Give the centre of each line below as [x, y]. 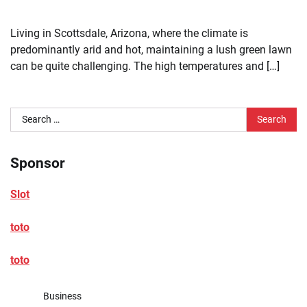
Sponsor [38, 163]
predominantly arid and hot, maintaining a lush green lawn [151, 50]
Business [62, 296]
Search [26, 115]
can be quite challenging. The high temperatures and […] [145, 66]
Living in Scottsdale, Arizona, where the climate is [129, 34]
